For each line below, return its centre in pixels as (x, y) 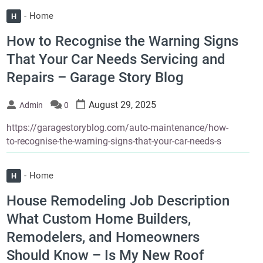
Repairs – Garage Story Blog (95, 78)
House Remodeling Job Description (118, 200)
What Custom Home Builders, (98, 219)
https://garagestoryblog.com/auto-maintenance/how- (117, 128)
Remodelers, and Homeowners (103, 237)
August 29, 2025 (122, 105)
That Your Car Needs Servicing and (116, 60)
